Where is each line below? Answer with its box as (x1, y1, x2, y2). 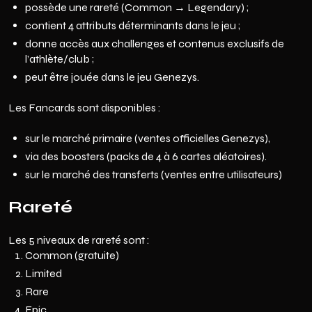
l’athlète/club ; (25, 52, 94, 65)
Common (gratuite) (25, 249, 119, 262)
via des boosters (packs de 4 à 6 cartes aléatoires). (25, 150, 267, 163)
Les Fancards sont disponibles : (8, 101, 161, 114)
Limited (25, 267, 62, 280)
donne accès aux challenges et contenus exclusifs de (25, 37, 284, 50)
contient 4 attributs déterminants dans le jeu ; (25, 19, 240, 32)
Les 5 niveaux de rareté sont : (8, 233, 152, 247)
